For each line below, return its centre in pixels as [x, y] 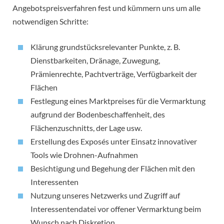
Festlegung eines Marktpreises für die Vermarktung [118, 101]
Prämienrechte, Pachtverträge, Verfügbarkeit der [114, 74]
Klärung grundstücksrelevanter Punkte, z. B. [105, 47]
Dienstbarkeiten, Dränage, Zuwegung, [95, 60]
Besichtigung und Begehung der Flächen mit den [113, 168]
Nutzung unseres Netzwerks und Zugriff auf [105, 195]
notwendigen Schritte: [50, 21]
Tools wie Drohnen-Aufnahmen [84, 155]
